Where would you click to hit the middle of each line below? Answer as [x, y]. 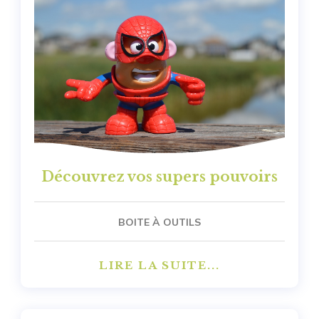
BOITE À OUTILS [159, 223]
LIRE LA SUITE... [159, 266]
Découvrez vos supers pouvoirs [159, 177]
